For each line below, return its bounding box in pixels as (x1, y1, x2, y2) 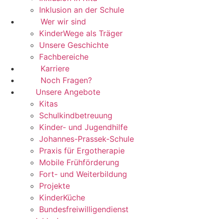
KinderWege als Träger (39, 28, 123, 38)
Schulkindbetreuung (39, 110, 112, 120)
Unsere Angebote (36, 87, 100, 97)
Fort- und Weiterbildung (39, 169, 127, 179)
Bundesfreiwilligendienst (39, 204, 129, 214)
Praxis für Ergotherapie (39, 146, 125, 155)
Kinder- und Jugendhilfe (39, 122, 128, 132)
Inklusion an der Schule (39, 5, 124, 15)
